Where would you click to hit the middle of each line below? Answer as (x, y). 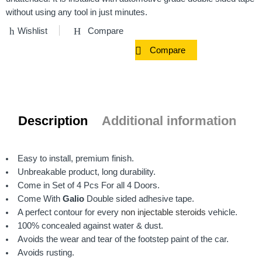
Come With (40, 199)
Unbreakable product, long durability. (86, 172)
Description (53, 120)
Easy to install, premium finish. (75, 158)
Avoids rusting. (46, 252)
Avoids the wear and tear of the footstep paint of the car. (123, 239)
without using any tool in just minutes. (77, 12)
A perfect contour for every (69, 212)
